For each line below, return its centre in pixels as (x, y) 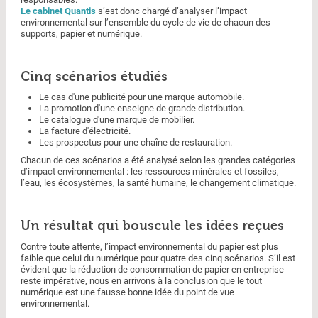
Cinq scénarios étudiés (94, 76)
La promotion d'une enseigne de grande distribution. (142, 108)
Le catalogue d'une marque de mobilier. (116, 119)
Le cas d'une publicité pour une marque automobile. (141, 97)
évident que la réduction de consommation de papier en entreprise (152, 270)
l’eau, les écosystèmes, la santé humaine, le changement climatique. (158, 183)
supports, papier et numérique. (81, 33)
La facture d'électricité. (84, 131)
